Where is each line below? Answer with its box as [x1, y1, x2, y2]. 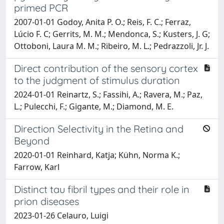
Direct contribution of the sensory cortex [14, 61, 198, 74]
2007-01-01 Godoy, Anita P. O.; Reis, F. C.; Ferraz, [14, 16, 191, 27]
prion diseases [14, 194, 79, 207]
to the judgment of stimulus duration [14, 73, 180, 86]
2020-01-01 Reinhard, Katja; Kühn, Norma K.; [14, 149, 180, 160]
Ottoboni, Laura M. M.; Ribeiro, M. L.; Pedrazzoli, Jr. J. [14, 40, 209, 51]
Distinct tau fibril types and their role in [14, 182, 189, 195]
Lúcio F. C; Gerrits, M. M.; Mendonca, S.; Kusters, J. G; [14, 28, 210, 39]
